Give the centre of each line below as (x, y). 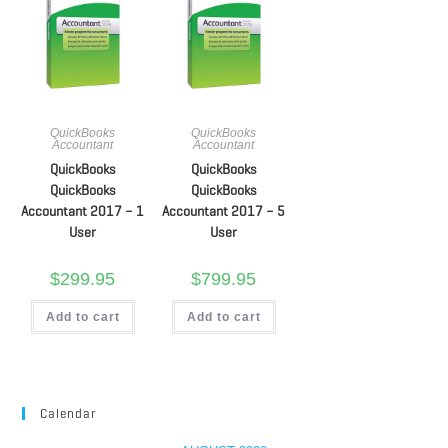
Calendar (68, 413)
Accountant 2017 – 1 (83, 212)
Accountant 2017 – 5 (224, 212)
